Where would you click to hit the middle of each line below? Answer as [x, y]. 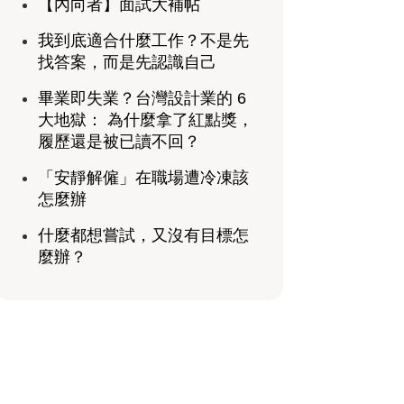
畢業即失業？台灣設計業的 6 [142, 99]
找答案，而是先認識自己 [127, 63]
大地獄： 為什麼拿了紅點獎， [145, 120]
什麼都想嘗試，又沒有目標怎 [143, 236]
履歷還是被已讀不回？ [119, 142]
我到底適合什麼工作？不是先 [143, 41]
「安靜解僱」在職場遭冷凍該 [143, 178]
